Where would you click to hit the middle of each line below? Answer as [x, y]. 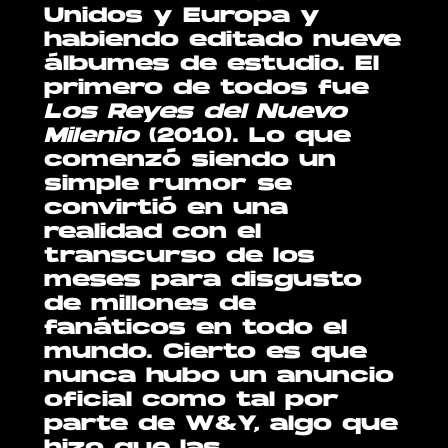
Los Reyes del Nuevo [196, 112]
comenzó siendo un [190, 160]
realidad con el [153, 232]
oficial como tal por [192, 400]
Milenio [92, 136]
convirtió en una [166, 208]
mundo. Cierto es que [206, 352]
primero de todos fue [207, 88]
